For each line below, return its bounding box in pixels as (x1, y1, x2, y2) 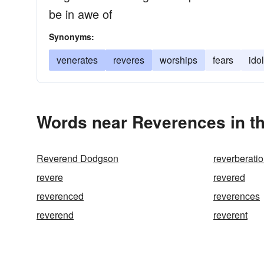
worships (160, 53, 197, 67)
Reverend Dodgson (37, 151, 118, 165)
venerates (57, 53, 98, 67)
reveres (113, 53, 144, 67)
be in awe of (49, 5, 113, 22)
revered (213, 170, 245, 184)
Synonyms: (49, 31, 94, 42)
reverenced (37, 189, 84, 203)
